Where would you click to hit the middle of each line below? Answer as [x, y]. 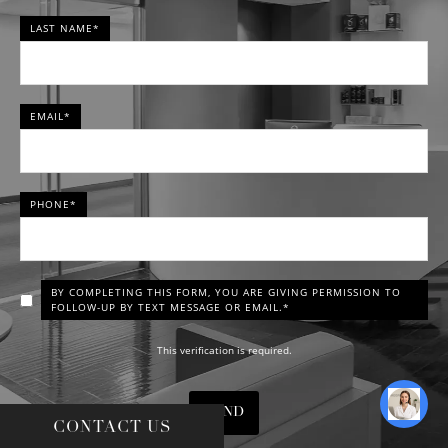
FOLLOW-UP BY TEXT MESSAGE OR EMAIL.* [170, 307]
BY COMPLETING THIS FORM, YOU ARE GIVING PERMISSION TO [226, 292]
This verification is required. [224, 350]
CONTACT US [112, 428]
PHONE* [53, 204]
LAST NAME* [65, 28]
